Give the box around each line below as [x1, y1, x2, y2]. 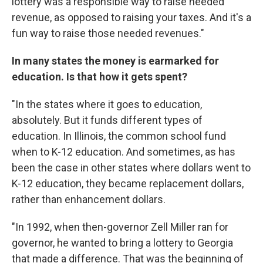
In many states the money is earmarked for [12, 55, 219, 67]
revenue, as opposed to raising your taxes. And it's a [12, 11, 251, 23]
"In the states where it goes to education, [12, 98, 202, 110]
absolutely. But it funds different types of [12, 114, 203, 126]
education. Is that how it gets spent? [12, 70, 187, 83]
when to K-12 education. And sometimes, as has [12, 146, 235, 158]
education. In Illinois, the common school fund [12, 130, 226, 142]
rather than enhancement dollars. [12, 193, 166, 205]
